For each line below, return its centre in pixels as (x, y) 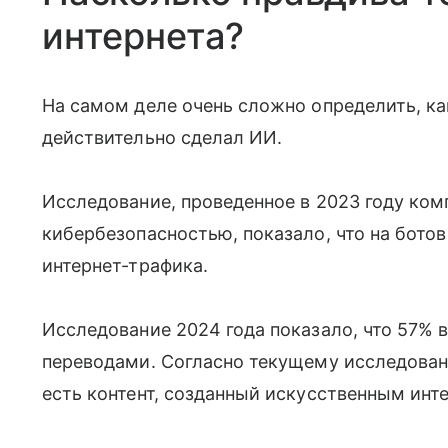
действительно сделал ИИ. (162, 137)
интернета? (143, 36)
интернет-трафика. (125, 265)
